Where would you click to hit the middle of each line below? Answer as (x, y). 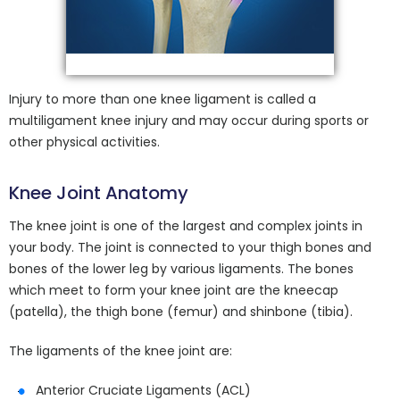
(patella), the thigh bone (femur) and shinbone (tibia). (181, 312)
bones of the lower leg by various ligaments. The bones (181, 269)
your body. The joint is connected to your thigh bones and (190, 247)
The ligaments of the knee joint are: (121, 351)
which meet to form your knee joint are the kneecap (174, 290)
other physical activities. (84, 142)
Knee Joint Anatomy (99, 193)
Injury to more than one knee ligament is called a (162, 99)
